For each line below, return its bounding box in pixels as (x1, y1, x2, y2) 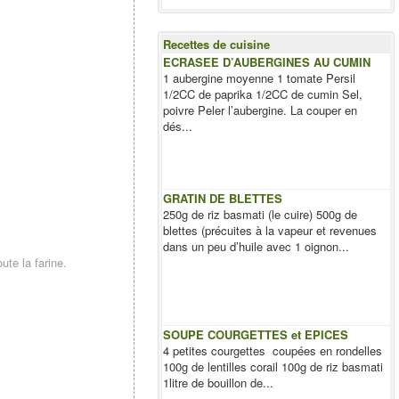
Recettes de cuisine (163, 36, 271, 53)
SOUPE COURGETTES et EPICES (163, 326, 349, 343)
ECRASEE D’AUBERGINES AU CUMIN (163, 53, 371, 70)
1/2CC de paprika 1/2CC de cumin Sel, (163, 85, 363, 102)
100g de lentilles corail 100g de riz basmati (163, 358, 384, 375)
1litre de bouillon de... (163, 374, 274, 391)
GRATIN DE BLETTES (163, 190, 283, 207)
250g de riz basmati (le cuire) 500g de (163, 206, 358, 223)
